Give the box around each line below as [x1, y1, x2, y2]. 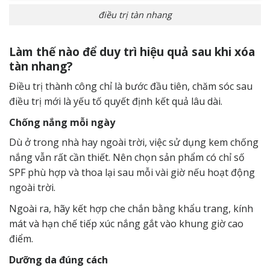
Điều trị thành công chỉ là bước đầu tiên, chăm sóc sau [9, 80, 253, 93]
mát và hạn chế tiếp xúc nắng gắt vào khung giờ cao [9, 217, 243, 231]
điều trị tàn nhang [98, 9, 172, 21]
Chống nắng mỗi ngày [9, 116, 115, 130]
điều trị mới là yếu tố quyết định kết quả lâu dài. [9, 95, 222, 108]
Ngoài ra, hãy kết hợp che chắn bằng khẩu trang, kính [9, 202, 253, 216]
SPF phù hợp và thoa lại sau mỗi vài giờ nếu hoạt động [9, 166, 255, 180]
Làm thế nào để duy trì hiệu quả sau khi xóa [9, 43, 255, 60]
